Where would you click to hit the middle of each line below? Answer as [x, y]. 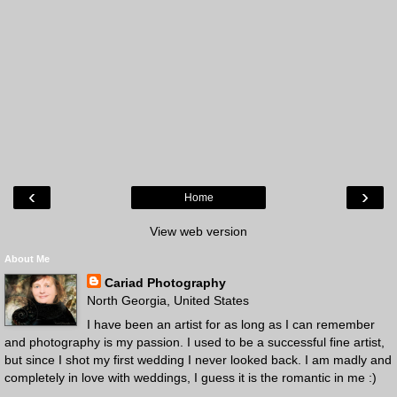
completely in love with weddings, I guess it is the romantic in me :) [191, 377]
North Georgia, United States [167, 300]
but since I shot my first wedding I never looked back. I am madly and [198, 359]
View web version [198, 231]
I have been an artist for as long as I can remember [230, 324]
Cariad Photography [165, 282]
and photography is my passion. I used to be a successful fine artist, [195, 342]
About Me [27, 258]
